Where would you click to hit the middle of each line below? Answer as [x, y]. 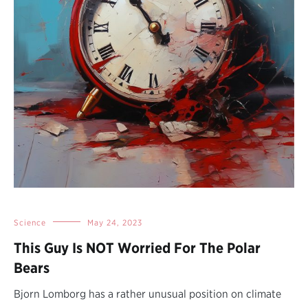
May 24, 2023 [115, 222]
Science [30, 222]
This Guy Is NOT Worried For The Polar [137, 247]
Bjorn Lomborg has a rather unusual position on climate [147, 294]
